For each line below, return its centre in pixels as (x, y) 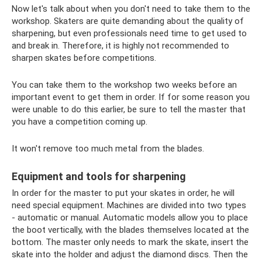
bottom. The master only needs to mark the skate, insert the (130, 242)
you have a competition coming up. (80, 122)
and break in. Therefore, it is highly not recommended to (120, 46)
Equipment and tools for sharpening (99, 177)
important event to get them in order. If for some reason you (131, 97)
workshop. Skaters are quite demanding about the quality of (128, 21)
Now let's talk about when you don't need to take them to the (131, 9)
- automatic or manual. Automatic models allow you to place (130, 218)
